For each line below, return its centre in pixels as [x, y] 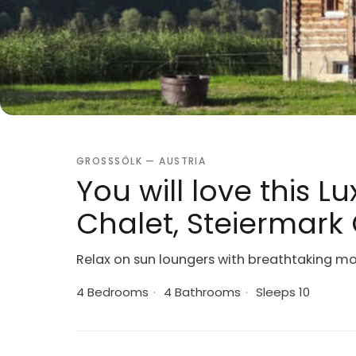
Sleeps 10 [281, 292]
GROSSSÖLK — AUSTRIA [137, 161]
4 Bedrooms [112, 292]
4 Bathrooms [201, 292]
